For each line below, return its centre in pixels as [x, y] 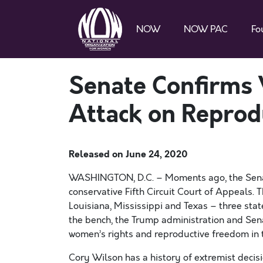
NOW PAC [206, 29]
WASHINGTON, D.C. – [117, 178]
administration [194, 220]
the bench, [92, 220]
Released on [97, 154]
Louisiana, [91, 206]
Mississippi [138, 206]
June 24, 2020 [157, 154]
